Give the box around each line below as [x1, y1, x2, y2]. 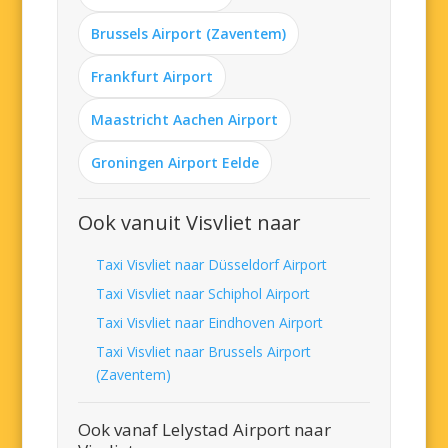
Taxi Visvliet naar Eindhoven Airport [96, 313, 324, 332]
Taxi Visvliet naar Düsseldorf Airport [96, 255, 328, 274]
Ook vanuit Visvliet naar [78, 209, 302, 236]
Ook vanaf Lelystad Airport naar [78, 418, 332, 441]
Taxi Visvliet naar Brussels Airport [96, 342, 312, 361]
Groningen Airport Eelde [91, 153, 260, 172]
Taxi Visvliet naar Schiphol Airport [96, 284, 311, 303]
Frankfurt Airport [91, 67, 214, 86]
